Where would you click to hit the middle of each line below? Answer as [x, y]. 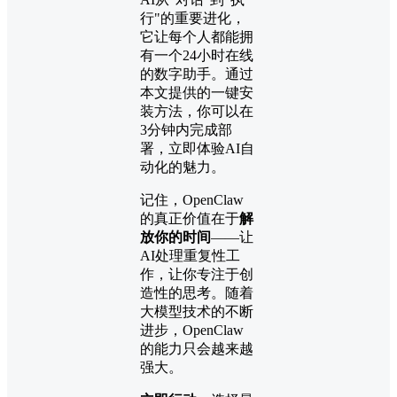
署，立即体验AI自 [197, 148]
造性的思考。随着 [197, 292]
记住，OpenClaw [192, 199]
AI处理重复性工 [190, 255]
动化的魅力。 [183, 167]
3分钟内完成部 [186, 129]
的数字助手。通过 [197, 74]
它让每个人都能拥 [197, 36]
